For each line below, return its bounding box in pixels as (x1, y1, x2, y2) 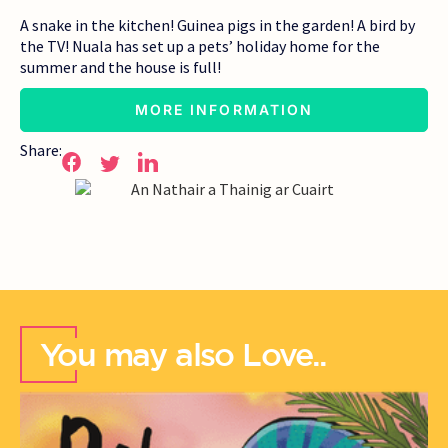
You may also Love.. (40, 335, 327, 372)
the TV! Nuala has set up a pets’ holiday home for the (20, 36, 380, 56)
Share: (20, 140, 62, 160)
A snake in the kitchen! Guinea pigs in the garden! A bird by (20, 15, 415, 35)
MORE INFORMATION (134, 101, 314, 118)
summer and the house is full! (20, 57, 221, 77)
